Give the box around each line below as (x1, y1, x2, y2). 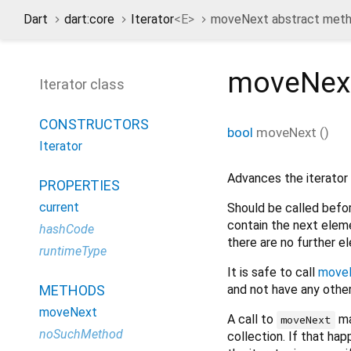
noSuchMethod (39, 327, 123, 342)
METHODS (39, 282, 105, 299)
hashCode (39, 222, 94, 237)
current (39, 200, 79, 215)
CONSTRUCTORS (39, 116, 149, 132)
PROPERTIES (39, 177, 120, 194)
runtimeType (39, 244, 107, 259)
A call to (227, 311, 277, 327)
